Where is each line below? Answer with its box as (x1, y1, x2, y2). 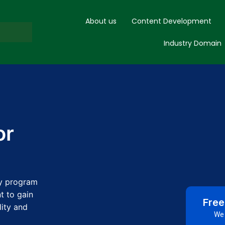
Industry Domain (163, 38, 221, 48)
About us (85, 16, 117, 26)
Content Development (132, 16, 212, 26)
